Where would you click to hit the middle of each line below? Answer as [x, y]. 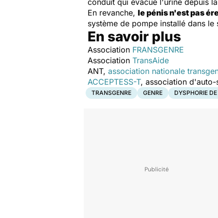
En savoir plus [134, 36]
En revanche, [113, 12]
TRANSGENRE [111, 92]
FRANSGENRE [158, 49]
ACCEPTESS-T [114, 82]
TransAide [151, 60]
